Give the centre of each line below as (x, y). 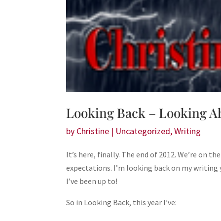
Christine (93, 131)
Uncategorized (143, 131)
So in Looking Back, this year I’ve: (122, 203)
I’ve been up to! (92, 181)
